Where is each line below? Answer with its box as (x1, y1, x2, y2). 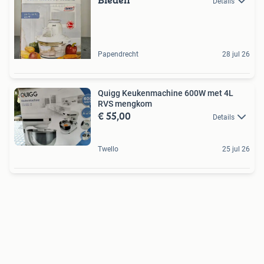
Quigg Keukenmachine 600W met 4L (98, 88, 233, 98)
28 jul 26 (222, 49, 250, 58)
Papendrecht (98, 49, 138, 58)
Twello (98, 144, 118, 153)
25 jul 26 (222, 144, 250, 153)
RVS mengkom (98, 98, 152, 108)
